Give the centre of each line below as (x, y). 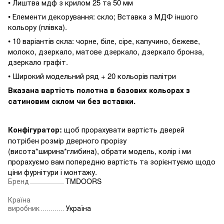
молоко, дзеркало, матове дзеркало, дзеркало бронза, (106, 51)
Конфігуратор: (35, 130)
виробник (24, 208)
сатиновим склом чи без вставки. (72, 101)
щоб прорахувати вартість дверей (123, 129)
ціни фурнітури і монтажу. (52, 172)
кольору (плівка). (37, 27)
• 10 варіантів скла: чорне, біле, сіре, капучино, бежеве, (104, 41)
